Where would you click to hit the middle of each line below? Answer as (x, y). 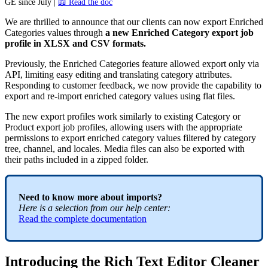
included (62, 159)
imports (142, 197)
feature (155, 63)
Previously (25, 63)
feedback (116, 85)
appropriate (221, 127)
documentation (119, 218)
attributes (213, 74)
